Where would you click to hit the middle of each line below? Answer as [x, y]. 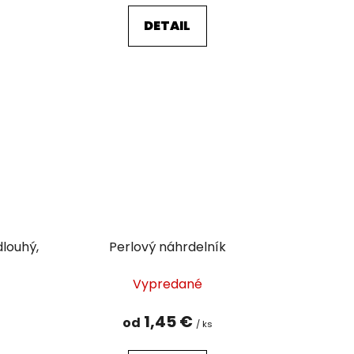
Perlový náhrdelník [167, 247]
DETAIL [168, 25]
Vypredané [167, 284]
